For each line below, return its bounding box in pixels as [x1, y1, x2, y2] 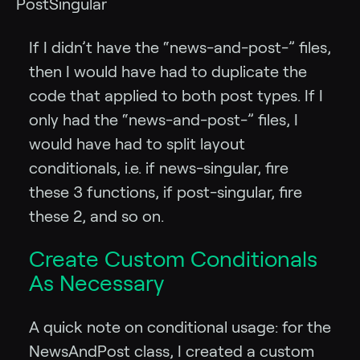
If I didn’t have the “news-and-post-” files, [29, 39, 331, 57]
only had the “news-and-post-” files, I [29, 111, 298, 129]
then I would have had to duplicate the [29, 63, 307, 81]
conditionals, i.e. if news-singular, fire [29, 159, 288, 178]
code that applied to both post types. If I [29, 87, 323, 105]
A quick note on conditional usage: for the [29, 318, 331, 337]
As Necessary [29, 271, 164, 297]
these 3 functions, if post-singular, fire [29, 183, 302, 202]
